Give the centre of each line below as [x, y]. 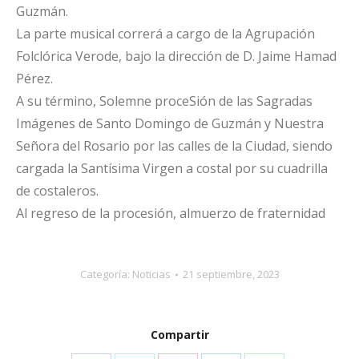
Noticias [151, 274]
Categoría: [106, 274]
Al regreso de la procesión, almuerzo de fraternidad [171, 213]
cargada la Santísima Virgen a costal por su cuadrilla [172, 168]
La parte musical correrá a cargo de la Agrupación [165, 34]
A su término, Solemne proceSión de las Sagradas [164, 101]
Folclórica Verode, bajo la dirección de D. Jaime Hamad [176, 56]
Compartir [179, 335]
